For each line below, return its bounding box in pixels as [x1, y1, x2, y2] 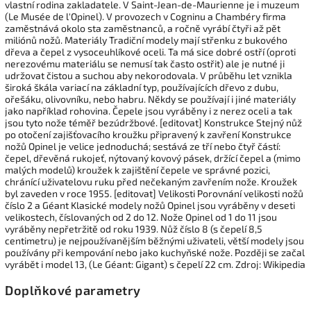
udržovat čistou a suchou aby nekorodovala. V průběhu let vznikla [5, 69, 292, 81]
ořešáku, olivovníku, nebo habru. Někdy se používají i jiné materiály [5, 92, 296, 105]
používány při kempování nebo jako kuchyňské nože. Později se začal [5, 246, 305, 258]
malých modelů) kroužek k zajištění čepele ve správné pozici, [5, 163, 270, 176]
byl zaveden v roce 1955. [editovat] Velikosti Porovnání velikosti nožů [5, 187, 303, 199]
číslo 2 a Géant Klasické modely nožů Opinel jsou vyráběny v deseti [5, 199, 295, 211]
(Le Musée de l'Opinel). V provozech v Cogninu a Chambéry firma [5, 10, 286, 22]
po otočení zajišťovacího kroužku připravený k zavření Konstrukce [5, 128, 292, 140]
